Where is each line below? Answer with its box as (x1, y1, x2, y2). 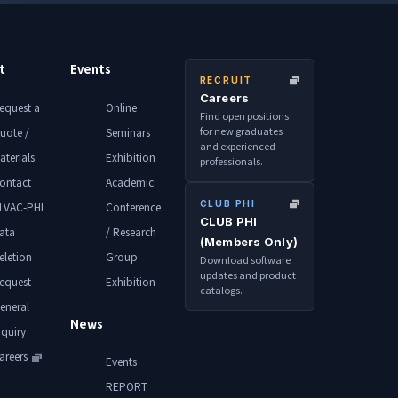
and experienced (199, 139, 275, 154)
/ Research (106, 223, 157, 239)
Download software (199, 252, 291, 267)
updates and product (199, 267, 296, 283)
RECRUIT (199, 75, 253, 86)
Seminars (106, 123, 151, 139)
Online (106, 99, 138, 115)
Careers (199, 91, 250, 106)
